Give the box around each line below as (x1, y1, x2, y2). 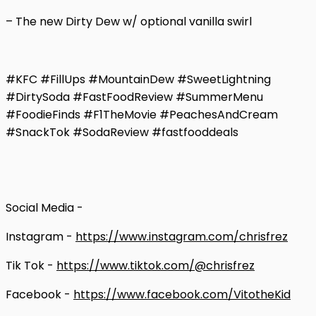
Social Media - (6, 199, 83, 216)
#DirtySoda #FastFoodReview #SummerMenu (6, 88, 263, 105)
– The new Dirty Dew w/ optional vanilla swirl (6, 13, 252, 30)
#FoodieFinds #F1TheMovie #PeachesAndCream (6, 106, 278, 123)
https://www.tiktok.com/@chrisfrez (56, 257, 255, 274)
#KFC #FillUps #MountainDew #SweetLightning (6, 71, 271, 87)
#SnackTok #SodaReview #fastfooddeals (6, 123, 238, 140)
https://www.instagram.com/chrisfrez (75, 228, 288, 245)
